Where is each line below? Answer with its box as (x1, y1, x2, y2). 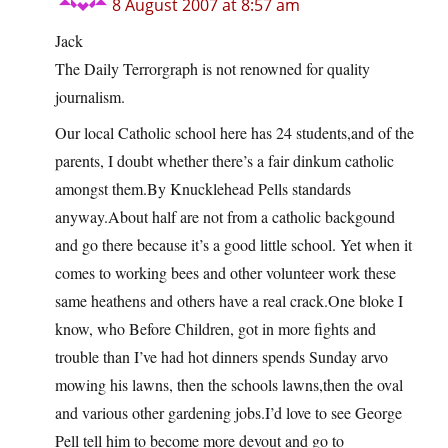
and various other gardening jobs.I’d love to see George (55, 402, 402, 424)
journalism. (55, 86, 125, 108)
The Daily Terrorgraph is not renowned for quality (55, 58, 370, 80)
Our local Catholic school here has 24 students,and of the (55, 122, 414, 144)
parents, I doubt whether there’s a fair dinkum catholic (55, 150, 394, 172)
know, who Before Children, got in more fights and (55, 318, 376, 340)
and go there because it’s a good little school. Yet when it (55, 234, 412, 256)
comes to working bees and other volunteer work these (55, 262, 396, 284)
